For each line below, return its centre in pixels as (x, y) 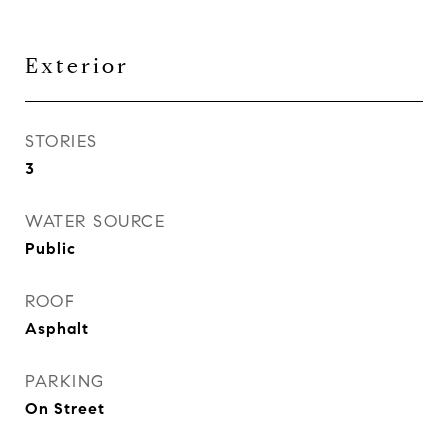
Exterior (77, 66)
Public (50, 248)
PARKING (65, 381)
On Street (65, 408)
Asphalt (57, 328)
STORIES (61, 141)
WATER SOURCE (95, 221)
